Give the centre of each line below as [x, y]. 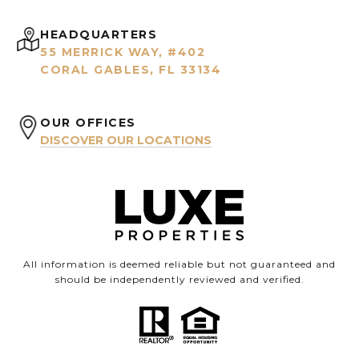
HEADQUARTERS [99, 35]
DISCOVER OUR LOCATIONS [126, 141]
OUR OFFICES [88, 123]
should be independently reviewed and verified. [179, 280]
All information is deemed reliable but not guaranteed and [179, 264]
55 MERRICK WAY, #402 [123, 52]
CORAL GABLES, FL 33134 [131, 70]
